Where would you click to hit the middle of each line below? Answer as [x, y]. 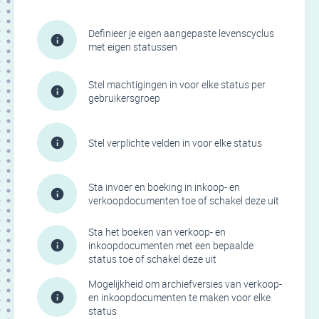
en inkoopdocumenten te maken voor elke [179, 298]
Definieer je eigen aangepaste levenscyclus [181, 33]
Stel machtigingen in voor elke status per [177, 85]
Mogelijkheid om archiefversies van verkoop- [185, 284]
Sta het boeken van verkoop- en [157, 232]
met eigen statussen [133, 47]
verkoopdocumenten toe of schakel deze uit [184, 201]
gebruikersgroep [124, 98]
